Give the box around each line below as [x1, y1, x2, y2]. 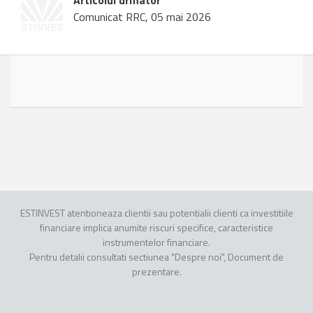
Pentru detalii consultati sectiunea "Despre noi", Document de [29, 249, 284, 265]
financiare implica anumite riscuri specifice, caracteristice [40, 220, 273, 235]
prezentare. [131, 264, 182, 279]
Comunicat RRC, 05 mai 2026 [73, 8, 211, 26]
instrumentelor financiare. [103, 235, 210, 250]
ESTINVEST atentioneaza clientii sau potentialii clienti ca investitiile [20, 205, 293, 221]
